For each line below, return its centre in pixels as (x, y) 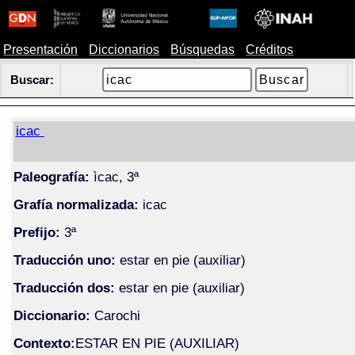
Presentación (41, 50)
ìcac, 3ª (114, 176)
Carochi (117, 315)
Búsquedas (203, 50)
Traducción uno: (64, 260)
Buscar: (32, 80)
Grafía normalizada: (76, 204)
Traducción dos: (64, 287)
